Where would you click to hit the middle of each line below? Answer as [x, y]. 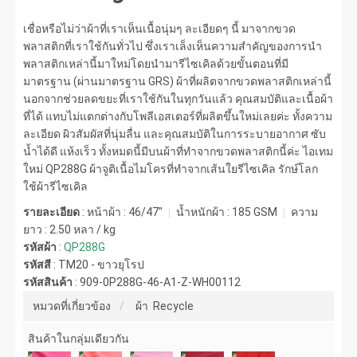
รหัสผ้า [40, 247]
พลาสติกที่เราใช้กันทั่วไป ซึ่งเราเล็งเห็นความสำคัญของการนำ [173, 46]
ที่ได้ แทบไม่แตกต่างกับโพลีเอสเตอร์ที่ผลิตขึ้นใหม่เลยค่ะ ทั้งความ [178, 116]
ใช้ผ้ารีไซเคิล [56, 186]
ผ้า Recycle [165, 306]
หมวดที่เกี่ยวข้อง [72, 306]
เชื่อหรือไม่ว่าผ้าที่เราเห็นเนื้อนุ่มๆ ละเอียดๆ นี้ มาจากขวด [160, 28]
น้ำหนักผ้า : [203, 212]
